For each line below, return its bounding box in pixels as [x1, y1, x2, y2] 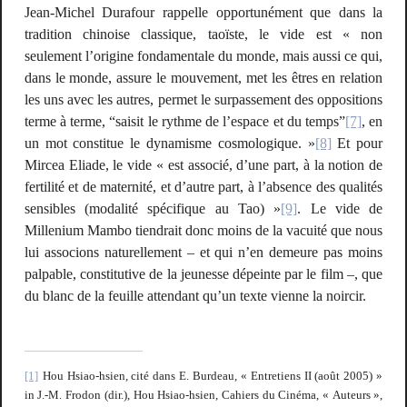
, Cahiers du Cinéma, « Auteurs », [215, 387, 383, 402]
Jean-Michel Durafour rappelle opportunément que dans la [24, 5, 383, 21]
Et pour [337, 135, 383, 152]
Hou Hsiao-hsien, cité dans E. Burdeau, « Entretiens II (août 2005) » [42, 368, 383, 382]
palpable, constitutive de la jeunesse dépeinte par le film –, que [24, 266, 383, 283]
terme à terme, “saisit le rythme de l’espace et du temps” [24, 114, 345, 130]
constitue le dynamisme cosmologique [73, 135, 298, 152]
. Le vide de [297, 201, 383, 217]
